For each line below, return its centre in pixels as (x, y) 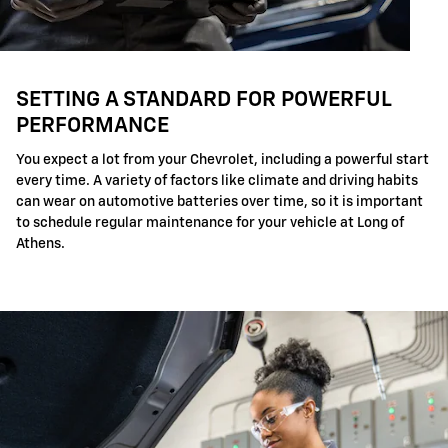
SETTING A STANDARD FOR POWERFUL (203, 100)
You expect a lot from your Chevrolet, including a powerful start (222, 160)
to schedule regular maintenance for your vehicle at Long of (210, 223)
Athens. (40, 244)
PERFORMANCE (92, 126)
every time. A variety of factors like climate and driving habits (217, 181)
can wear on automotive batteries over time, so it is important (219, 202)
